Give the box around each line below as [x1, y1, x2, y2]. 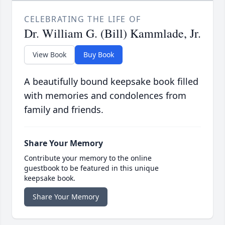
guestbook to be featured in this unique [24, 163, 159, 173]
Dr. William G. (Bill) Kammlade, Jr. [24, 25, 201, 42]
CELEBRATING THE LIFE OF [24, 14, 141, 25]
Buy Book [83, 50, 114, 60]
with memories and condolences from [24, 89, 186, 102]
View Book [33, 50, 66, 60]
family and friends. [24, 103, 103, 116]
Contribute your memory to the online [24, 153, 152, 163]
